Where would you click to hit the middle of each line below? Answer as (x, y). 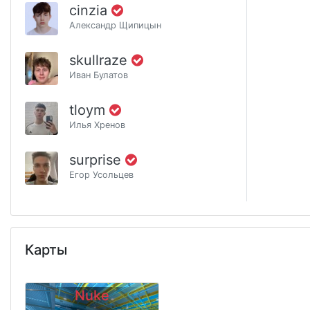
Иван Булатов (99, 75)
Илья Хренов (97, 125)
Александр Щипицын (115, 25)
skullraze (100, 60)
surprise (97, 159)
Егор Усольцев (101, 174)
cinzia (90, 10)
